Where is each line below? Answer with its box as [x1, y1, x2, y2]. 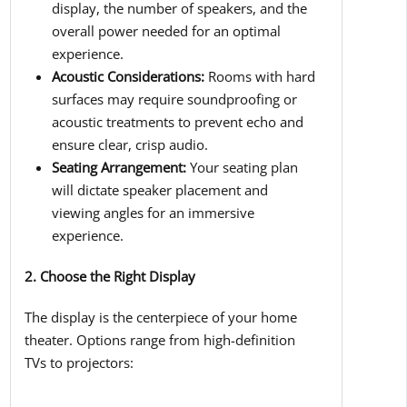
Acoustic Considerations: [51, 67, 204, 86]
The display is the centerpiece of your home [24, 308, 297, 327]
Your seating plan [185, 158, 298, 177]
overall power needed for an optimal [51, 22, 281, 41]
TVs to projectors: [24, 353, 134, 372]
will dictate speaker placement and [51, 181, 268, 200]
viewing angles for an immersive [51, 203, 254, 223]
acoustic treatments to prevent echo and [51, 113, 303, 132]
